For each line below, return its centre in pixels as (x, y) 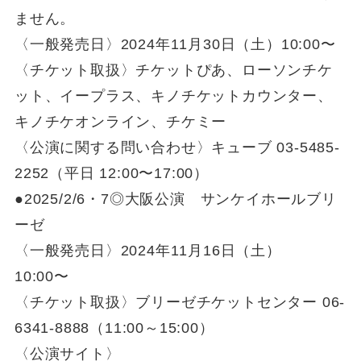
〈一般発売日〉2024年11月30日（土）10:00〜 (175, 44)
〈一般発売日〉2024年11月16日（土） (147, 250)
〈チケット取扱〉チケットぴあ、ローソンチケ (173, 70)
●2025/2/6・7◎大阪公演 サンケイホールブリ (175, 199)
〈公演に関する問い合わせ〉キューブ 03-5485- (177, 147)
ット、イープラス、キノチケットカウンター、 (173, 95)
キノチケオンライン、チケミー (120, 121)
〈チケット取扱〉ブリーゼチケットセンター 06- (180, 302)
